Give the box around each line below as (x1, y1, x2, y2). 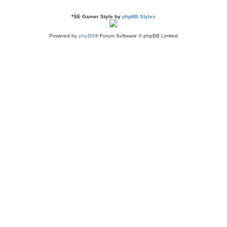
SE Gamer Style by (73, 13, 122, 19)
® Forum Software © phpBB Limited (95, 32, 178, 39)
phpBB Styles (122, 13, 156, 19)
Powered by (49, 32, 79, 39)
